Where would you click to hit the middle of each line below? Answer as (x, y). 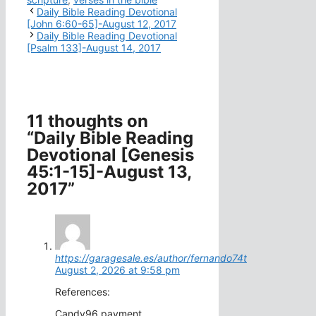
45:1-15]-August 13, (109, 172)
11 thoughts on (87, 121)
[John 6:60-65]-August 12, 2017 (102, 24)
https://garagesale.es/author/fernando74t (151, 258)
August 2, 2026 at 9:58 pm (117, 270)
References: (83, 292)
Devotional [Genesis (110, 155)
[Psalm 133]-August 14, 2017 (94, 48)
